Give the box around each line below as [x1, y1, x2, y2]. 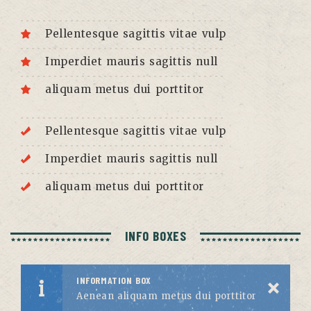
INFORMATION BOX [76, 274, 151, 287]
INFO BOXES [124, 228, 187, 244]
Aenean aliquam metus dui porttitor [76, 290, 257, 303]
